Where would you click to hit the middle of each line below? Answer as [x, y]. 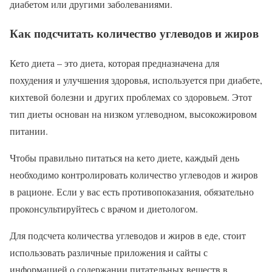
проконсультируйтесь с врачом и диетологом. [104, 208]
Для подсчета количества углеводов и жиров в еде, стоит [128, 235]
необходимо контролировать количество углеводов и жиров [134, 174]
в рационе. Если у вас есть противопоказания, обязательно [132, 191]
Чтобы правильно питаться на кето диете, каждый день [124, 157]
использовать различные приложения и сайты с [109, 252]
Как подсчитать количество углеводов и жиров [134, 33]
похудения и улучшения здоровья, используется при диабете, [136, 80]
